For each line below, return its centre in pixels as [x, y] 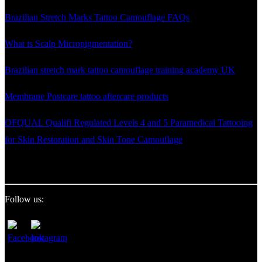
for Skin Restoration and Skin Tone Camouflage [94, 140]
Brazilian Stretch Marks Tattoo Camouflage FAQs [97, 18]
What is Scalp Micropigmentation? [68, 44]
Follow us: [24, 199]
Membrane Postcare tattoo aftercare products [87, 96]
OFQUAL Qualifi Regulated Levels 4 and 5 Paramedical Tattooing [129, 123]
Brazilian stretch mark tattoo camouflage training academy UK [120, 70]
